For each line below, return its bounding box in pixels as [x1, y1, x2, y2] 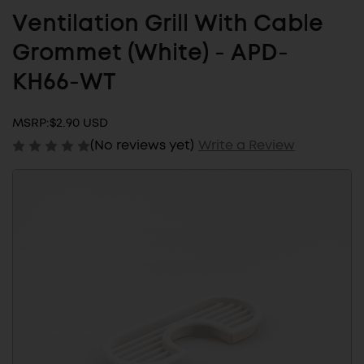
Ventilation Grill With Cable [12, 13, 323, 37]
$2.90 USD [50, 115, 108, 132]
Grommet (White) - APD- [12, 42, 288, 66]
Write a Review [197, 136, 295, 154]
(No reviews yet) [90, 136, 194, 154]
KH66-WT [12, 71, 116, 95]
